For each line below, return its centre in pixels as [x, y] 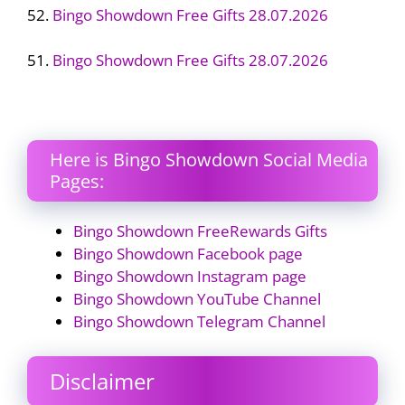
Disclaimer [102, 381]
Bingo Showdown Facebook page [188, 254]
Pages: [77, 181]
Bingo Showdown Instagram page [190, 276]
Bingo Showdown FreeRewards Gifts [200, 231]
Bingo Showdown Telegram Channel [199, 321]
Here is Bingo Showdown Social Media [209, 160]
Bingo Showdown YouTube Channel [197, 299]
